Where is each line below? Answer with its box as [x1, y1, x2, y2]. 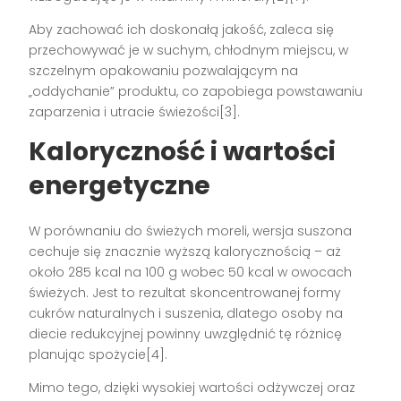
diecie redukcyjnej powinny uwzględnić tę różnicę [29, 325, 343, 344]
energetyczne [29, 168, 211, 204]
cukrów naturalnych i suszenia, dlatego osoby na [29, 304, 344, 323]
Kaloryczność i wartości [29, 134, 337, 170]
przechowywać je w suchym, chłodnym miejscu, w [29, 41, 349, 60]
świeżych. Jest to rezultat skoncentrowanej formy [29, 284, 342, 303]
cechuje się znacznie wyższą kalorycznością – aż [29, 243, 342, 261]
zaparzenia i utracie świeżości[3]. [29, 103, 241, 122]
